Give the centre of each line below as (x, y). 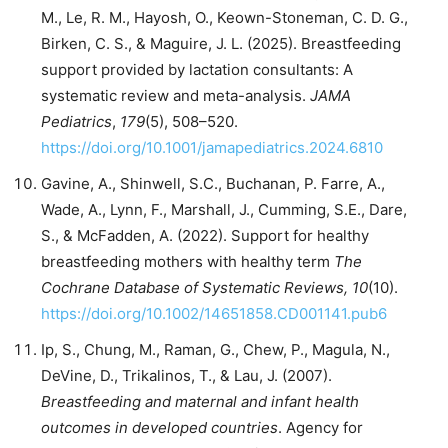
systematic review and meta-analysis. (175, 95)
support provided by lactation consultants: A (197, 69)
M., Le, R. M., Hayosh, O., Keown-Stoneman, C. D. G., (224, 17)
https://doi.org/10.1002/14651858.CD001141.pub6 (214, 313)
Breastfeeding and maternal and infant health (200, 401)
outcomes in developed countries (159, 427)
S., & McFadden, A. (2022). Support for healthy (205, 235)
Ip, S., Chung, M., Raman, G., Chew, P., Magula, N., (215, 349)
